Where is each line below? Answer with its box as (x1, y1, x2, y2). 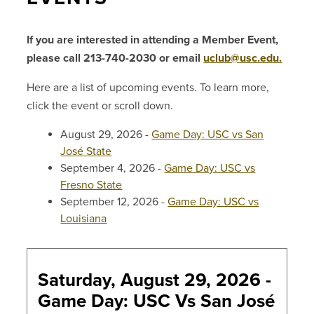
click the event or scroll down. (27, 99, 174, 114)
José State (60, 144, 112, 159)
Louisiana (60, 212, 107, 226)
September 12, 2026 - (60, 195, 168, 210)
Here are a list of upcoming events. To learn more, (27, 81, 270, 95)
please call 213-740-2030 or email (27, 51, 204, 66)
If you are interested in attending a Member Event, (27, 33, 279, 48)
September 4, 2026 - (60, 161, 165, 176)
